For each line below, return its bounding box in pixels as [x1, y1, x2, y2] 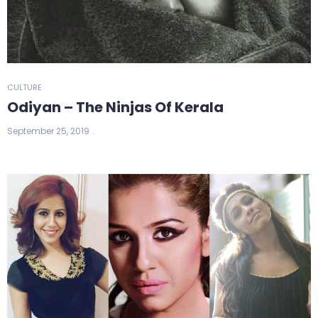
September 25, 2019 [7, 125, 89, 138]
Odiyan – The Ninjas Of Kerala [7, 97, 224, 118]
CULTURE [7, 82, 42, 94]
